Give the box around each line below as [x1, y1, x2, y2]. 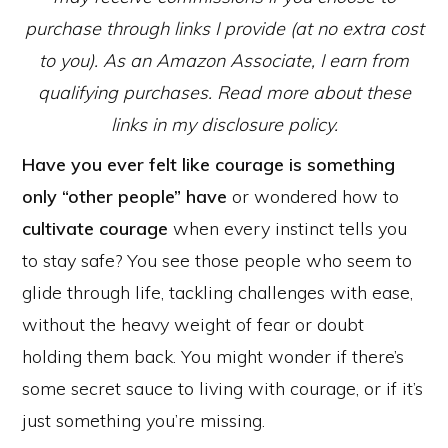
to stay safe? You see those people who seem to [22, 249, 412, 272]
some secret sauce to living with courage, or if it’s [22, 377, 423, 400]
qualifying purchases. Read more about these [37, 81, 411, 104]
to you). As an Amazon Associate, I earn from [39, 49, 409, 72]
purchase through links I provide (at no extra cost [24, 17, 424, 40]
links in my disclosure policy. [110, 113, 338, 136]
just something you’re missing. [22, 409, 265, 432]
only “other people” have [22, 185, 227, 208]
